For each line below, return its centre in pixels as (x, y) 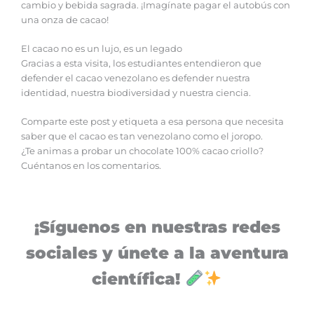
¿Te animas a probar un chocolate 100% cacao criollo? (142, 151)
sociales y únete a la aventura (157, 253)
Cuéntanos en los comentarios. (91, 166)
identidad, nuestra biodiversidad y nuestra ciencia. (136, 93)
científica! (136, 279)
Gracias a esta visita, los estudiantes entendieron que (141, 63)
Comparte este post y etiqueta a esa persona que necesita (152, 122)
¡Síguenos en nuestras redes (157, 227)
